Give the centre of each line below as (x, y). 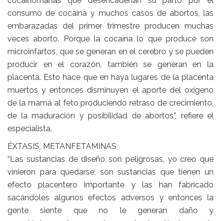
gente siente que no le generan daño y (110, 211)
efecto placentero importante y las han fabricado (110, 185)
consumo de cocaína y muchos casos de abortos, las (110, 13)
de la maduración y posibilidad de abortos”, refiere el (110, 116)
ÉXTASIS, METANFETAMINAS (62, 147)
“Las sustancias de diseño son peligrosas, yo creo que (110, 159)
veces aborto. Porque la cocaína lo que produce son (110, 39)
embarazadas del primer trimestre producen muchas (110, 26)
